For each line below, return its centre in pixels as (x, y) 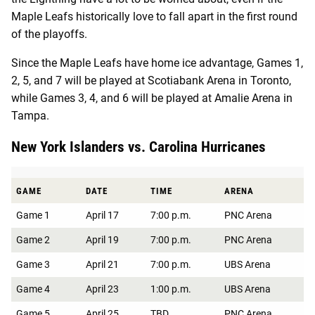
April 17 (102, 215)
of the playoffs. (49, 34)
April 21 (102, 264)
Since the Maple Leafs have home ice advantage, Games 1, (157, 63)
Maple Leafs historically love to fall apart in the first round (154, 16)
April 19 (102, 239)
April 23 (102, 289)
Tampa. (30, 115)
